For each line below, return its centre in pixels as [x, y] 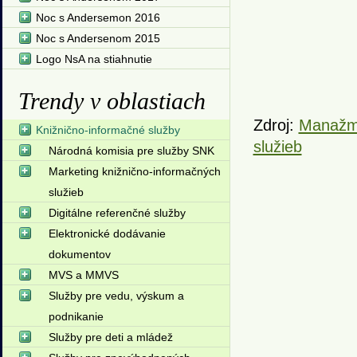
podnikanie [76, 316]
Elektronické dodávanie [107, 233]
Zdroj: [276, 125]
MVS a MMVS [83, 275]
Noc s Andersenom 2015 [98, 38]
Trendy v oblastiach [112, 101]
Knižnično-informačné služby [108, 130]
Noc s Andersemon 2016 [98, 18]
